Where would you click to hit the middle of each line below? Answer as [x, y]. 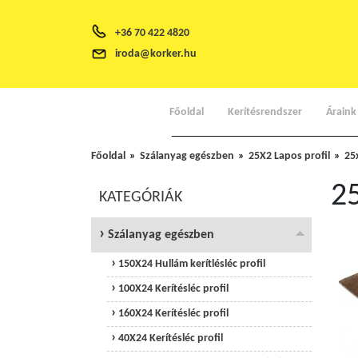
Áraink [341, 112]
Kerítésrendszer [265, 112]
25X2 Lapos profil [289, 156]
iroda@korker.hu [156, 54]
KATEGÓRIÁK [141, 197]
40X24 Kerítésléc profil [169, 338]
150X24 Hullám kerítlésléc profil [191, 264]
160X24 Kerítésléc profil [172, 314]
